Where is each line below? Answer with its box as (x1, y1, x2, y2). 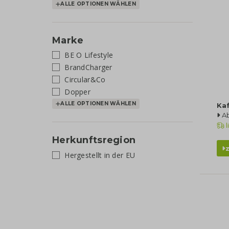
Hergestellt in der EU (62, 150, 135, 160)
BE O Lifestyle (62, 50, 113, 60)
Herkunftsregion (52, 134, 136, 146)
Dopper (62, 87, 90, 97)
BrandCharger (62, 62, 112, 72)
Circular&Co (62, 75, 106, 84)
